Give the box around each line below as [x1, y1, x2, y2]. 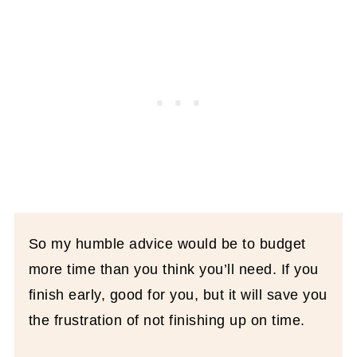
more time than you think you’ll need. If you [28, 261, 319, 278]
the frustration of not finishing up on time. [28, 312, 305, 329]
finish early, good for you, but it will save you [28, 287, 328, 304]
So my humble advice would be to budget [28, 236, 306, 253]
